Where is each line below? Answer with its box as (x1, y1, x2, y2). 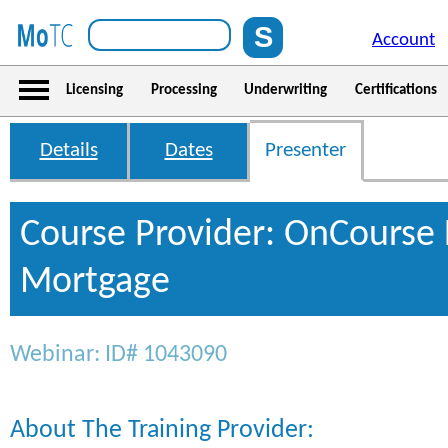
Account (372, 31, 435, 50)
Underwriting (244, 82, 328, 98)
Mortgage (20, 263, 170, 302)
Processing (150, 82, 217, 98)
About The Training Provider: (10, 418, 314, 443)
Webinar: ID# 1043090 (10, 343, 227, 367)
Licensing (66, 82, 123, 98)
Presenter (265, 140, 346, 161)
